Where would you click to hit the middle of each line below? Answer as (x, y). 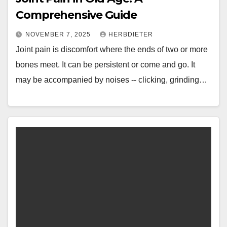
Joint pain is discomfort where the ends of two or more (112, 49)
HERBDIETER (131, 34)
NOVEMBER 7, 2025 (59, 34)
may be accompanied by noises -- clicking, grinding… (111, 80)
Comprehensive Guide (77, 15)
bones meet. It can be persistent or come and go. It (105, 65)
